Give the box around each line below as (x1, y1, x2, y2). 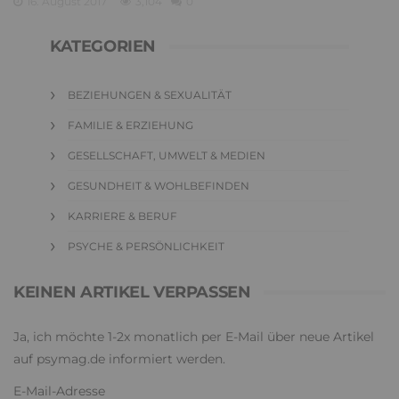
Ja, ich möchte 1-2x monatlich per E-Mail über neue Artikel (13, 328, 374, 345)
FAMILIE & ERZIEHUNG (68, 118, 193, 132)
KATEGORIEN (50, 36, 156, 56)
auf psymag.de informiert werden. (13, 350, 225, 367)
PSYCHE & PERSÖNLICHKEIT (68, 239, 224, 253)
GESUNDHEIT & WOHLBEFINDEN (68, 178, 249, 192)
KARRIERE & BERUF (68, 208, 177, 223)
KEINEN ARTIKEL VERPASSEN (13, 281, 251, 302)
